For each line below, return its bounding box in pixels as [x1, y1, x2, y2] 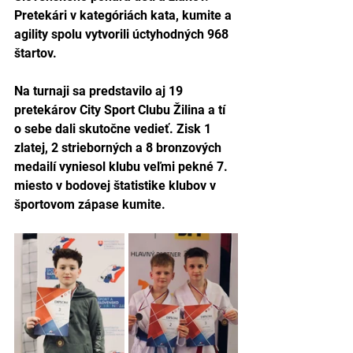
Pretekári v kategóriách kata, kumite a [14, 8, 235, 23]
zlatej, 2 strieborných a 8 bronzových [14, 140, 225, 155]
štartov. [14, 46, 57, 61]
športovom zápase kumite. [14, 197, 165, 212]
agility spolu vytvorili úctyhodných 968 [14, 27, 232, 42]
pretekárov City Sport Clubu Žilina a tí [14, 102, 229, 117]
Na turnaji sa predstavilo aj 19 [14, 84, 186, 98]
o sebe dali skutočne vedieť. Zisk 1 [14, 121, 214, 136]
